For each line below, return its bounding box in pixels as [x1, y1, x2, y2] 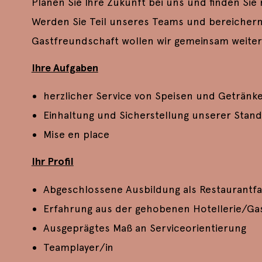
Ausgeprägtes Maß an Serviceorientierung [43, 221, 246, 234]
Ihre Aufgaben [31, 61, 98, 75]
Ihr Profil [31, 155, 74, 168]
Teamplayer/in [43, 240, 113, 253]
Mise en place [43, 127, 109, 140]
